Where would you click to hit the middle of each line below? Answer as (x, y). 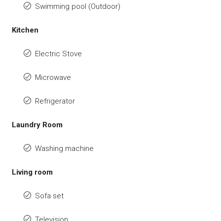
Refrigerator (55, 101)
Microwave (53, 77)
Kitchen (25, 30)
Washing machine (64, 148)
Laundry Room (37, 125)
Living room (32, 172)
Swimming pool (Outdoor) (78, 6)
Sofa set (49, 196)
